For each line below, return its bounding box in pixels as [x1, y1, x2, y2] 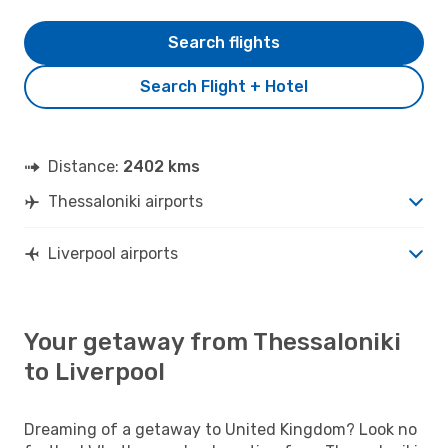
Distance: [48, 156, 123, 176]
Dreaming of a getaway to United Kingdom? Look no [24, 419, 417, 439]
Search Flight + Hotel [140, 76, 308, 96]
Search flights [168, 32, 280, 52]
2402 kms [123, 156, 200, 176]
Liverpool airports [48, 243, 178, 263]
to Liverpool [24, 357, 165, 386]
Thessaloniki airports [48, 191, 203, 211]
